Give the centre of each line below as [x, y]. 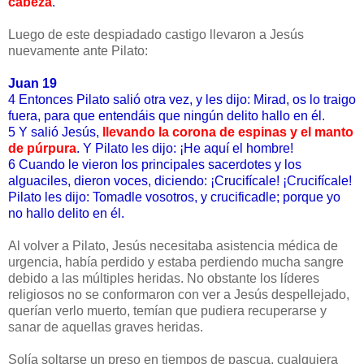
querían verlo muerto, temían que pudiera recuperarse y [167, 311]
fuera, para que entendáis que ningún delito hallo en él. [167, 116]
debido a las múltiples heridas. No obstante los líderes [164, 279]
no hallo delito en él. [66, 214]
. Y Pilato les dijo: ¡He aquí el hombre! [185, 149]
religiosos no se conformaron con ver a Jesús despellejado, [179, 295]
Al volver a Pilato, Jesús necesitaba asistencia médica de [173, 246]
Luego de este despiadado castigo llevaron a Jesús [156, 35]
